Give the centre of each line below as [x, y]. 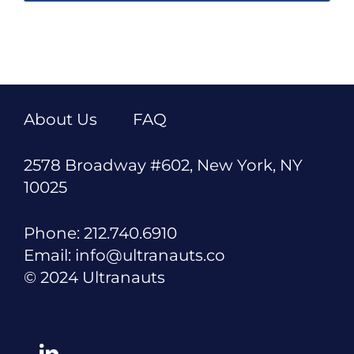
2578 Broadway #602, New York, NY [163, 165]
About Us [60, 119]
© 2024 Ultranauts [94, 277]
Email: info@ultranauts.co [124, 255]
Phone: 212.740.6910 [100, 233]
